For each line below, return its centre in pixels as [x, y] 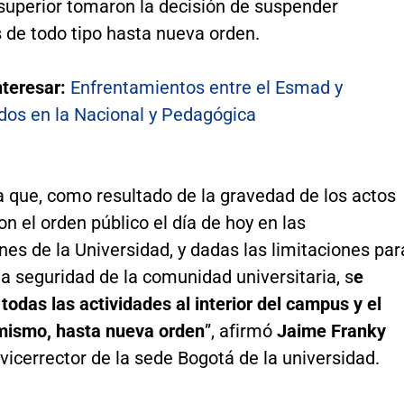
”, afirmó [240, 331]
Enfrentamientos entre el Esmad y [206, 88]
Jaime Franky [331, 331]
